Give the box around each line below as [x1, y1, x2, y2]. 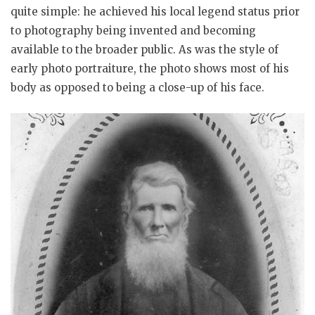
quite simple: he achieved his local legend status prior [11, 5, 300, 19]
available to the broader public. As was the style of [11, 43, 278, 57]
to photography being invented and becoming [11, 24, 256, 38]
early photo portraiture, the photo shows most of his [11, 62, 289, 76]
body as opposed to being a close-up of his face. [11, 81, 264, 95]
